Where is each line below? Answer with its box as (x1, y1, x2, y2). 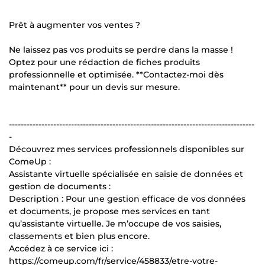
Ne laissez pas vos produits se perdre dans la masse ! (9, 44, 233, 55)
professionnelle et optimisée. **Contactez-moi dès (9, 69, 224, 80)
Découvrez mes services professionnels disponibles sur (9, 143, 244, 154)
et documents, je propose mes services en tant (9, 205, 210, 216)
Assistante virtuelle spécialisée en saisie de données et (9, 168, 243, 179)
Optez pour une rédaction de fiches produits (9, 56, 200, 67)
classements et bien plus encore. (9, 230, 150, 241)
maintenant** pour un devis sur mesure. (9, 81, 180, 92)
